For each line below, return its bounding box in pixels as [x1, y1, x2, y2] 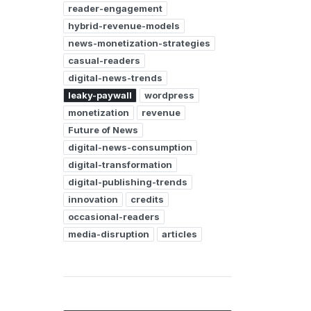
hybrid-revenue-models [68, 20, 180, 31]
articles [162, 228, 197, 239]
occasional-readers [68, 211, 160, 222]
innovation [68, 194, 118, 205]
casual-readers [68, 55, 140, 66]
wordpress [144, 90, 194, 101]
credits [131, 194, 164, 205]
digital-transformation [68, 159, 172, 170]
